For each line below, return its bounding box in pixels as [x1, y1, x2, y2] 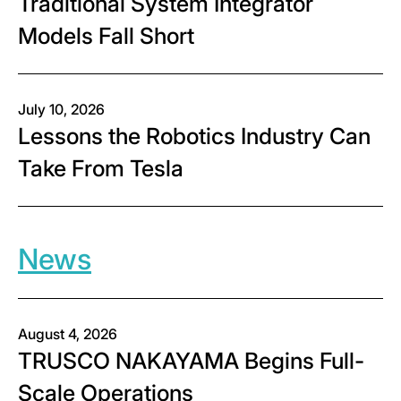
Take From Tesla [18, 155, 183, 183]
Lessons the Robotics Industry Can [18, 123, 371, 150]
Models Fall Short [18, 22, 194, 50]
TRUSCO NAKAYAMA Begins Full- [18, 347, 364, 375]
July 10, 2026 [18, 100, 105, 119]
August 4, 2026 [18, 325, 117, 344]
